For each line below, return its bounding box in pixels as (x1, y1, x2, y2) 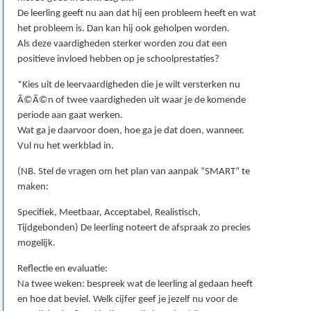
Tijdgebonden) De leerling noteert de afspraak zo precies (17, 223, 251, 234)
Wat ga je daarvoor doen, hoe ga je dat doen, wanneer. (17, 126, 244, 137)
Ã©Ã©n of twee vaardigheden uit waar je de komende (17, 95, 246, 106)
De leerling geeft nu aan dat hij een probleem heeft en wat (17, 8, 256, 19)
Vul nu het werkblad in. (17, 141, 114, 152)
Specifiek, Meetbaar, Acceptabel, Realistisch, (17, 208, 201, 219)
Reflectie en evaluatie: (17, 264, 108, 275)
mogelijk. (17, 238, 56, 249)
